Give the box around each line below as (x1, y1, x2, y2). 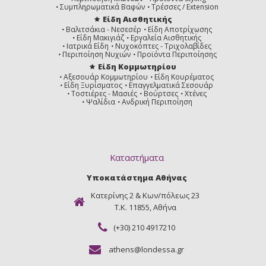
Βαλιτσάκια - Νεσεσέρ (65, 24, 141, 35)
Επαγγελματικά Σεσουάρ (129, 80, 213, 91)
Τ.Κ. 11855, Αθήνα (114, 202, 176, 213)
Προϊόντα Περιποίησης (137, 49, 217, 60)
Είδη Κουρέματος (154, 72, 214, 83)
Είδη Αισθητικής (102, 14, 172, 25)
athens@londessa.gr (107, 243, 184, 255)
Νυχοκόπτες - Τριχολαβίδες (115, 41, 211, 52)
